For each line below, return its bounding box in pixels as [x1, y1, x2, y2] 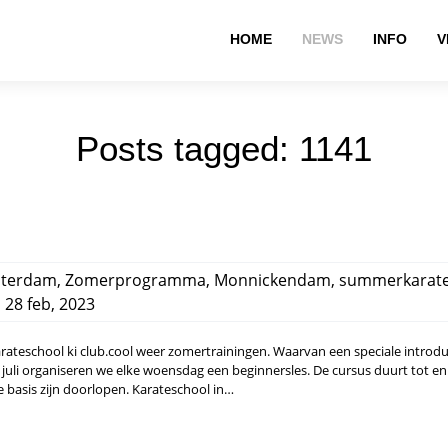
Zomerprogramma [65, 269, 206, 291]
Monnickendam [214, 269, 331, 291]
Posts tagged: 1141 [76, 129, 372, 168]
